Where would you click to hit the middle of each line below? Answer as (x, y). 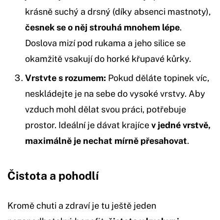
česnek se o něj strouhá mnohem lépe (102, 27)
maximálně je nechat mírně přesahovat (106, 140)
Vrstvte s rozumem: (66, 78)
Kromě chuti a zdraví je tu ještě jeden (82, 205)
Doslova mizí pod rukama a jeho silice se (105, 43)
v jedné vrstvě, (181, 125)
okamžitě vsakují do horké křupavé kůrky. (108, 58)
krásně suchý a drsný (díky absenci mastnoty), (118, 11)
